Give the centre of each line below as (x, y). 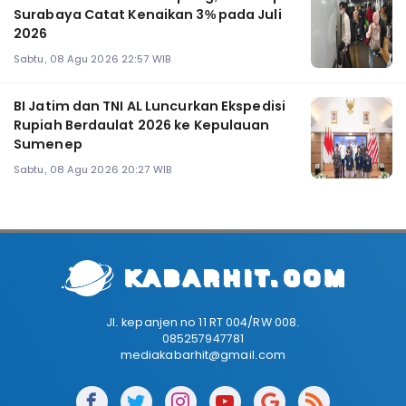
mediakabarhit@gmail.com (203, 355)
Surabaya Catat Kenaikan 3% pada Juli (148, 15)
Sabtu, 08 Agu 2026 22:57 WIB (92, 58)
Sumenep (48, 145)
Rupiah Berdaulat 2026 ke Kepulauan (142, 126)
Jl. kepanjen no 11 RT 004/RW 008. (203, 323)
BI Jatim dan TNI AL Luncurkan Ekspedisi (150, 106)
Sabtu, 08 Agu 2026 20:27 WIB (92, 169)
